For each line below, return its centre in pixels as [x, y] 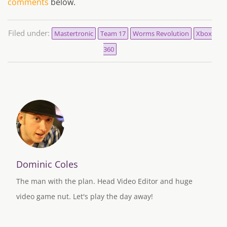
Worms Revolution [161, 34]
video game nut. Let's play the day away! [85, 197]
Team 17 [113, 34]
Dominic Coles [47, 164]
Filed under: [30, 33]
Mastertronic [73, 34]
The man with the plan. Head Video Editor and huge [104, 181]
